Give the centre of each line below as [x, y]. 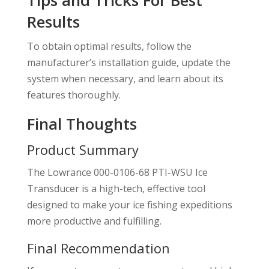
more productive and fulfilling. [94, 221]
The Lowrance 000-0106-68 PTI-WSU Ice [117, 172]
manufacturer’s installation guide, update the [128, 62]
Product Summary [83, 149]
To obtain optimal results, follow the [109, 46]
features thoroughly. [74, 95]
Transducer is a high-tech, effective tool [116, 188]
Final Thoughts [82, 123]
